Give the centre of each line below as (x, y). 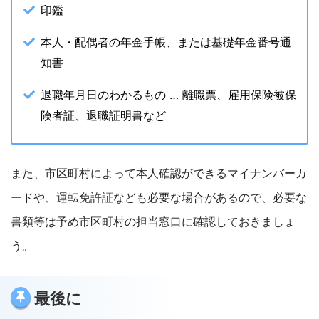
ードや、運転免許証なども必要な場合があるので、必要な (159, 198)
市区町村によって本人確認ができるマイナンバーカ (176, 174)
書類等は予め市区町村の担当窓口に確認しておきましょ (153, 222)
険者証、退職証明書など (103, 116)
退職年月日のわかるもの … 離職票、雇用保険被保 (168, 95)
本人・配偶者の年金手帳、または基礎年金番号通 (166, 42)
